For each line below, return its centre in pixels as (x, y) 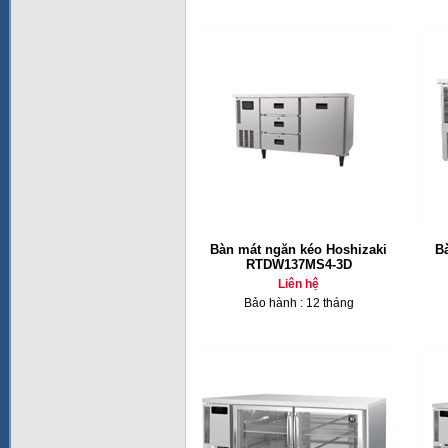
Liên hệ (298, 284)
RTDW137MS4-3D (298, 264)
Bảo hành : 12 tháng (298, 303)
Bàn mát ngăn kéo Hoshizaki (298, 249)
